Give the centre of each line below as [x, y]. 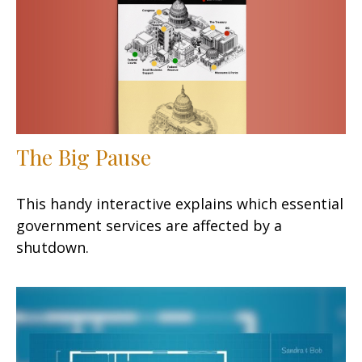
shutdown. [53, 247]
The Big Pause [84, 156]
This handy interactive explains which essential [180, 203]
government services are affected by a [149, 225]
